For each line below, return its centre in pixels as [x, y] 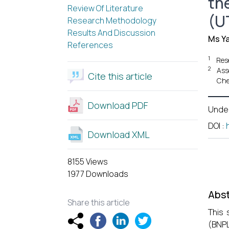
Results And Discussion [111, 33]
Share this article [99, 202]
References [90, 45]
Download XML [119, 134]
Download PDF [118, 105]
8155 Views [88, 162]
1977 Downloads [98, 174]
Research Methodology [112, 20]
